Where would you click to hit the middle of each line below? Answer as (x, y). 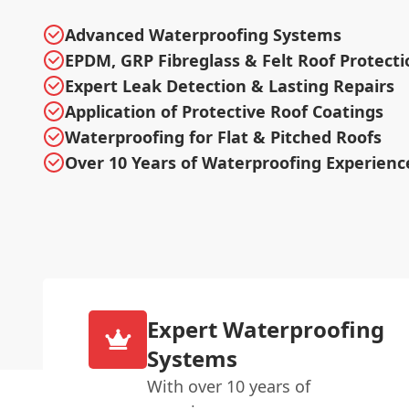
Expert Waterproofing (266, 329)
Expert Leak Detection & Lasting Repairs (230, 85)
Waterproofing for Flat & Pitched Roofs (223, 136)
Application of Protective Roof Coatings (224, 111)
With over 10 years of (229, 386)
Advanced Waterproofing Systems (203, 34)
